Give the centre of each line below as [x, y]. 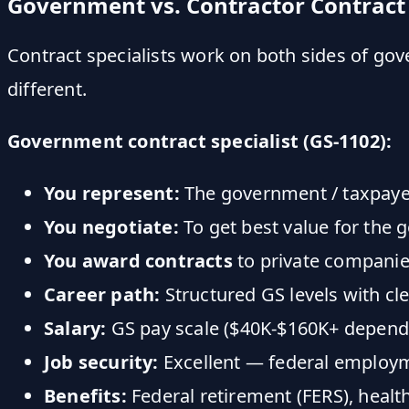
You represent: [112, 193]
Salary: [75, 328]
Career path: [102, 294]
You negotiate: [111, 226]
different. [47, 89]
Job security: [101, 362]
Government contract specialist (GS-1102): [200, 141]
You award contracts [138, 260]
